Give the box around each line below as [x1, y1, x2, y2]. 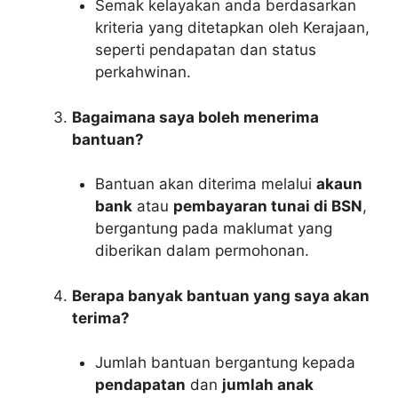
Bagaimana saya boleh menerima [72, 107, 319, 126]
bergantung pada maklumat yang [94, 219, 332, 238]
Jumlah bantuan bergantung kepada [94, 354, 355, 372]
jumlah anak [221, 376, 314, 394]
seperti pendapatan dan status [94, 41, 316, 60]
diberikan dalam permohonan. [94, 242, 309, 260]
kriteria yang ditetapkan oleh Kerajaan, [94, 19, 370, 37]
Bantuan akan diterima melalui [94, 175, 316, 194]
